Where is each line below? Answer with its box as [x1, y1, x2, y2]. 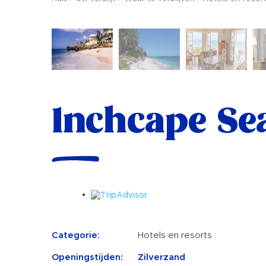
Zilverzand [138, 252, 185, 262]
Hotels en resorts [138, 230, 212, 240]
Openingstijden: [52, 252, 123, 262]
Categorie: [52, 230, 100, 240]
